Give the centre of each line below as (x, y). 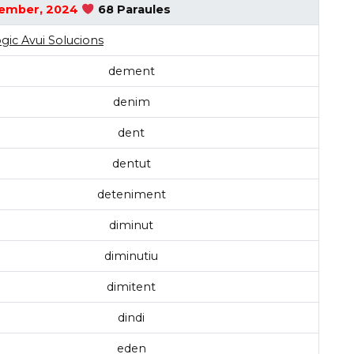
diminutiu (131, 256)
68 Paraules (132, 10)
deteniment (131, 195)
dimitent (131, 287)
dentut (131, 164)
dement (131, 72)
